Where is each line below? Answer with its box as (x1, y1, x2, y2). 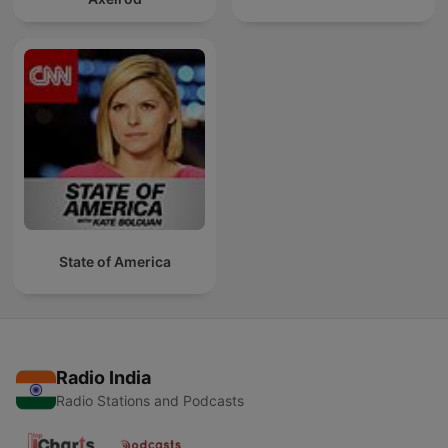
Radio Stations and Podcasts (56, 392, 244, 410)
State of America (58, 253, 171, 271)
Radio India (56, 367, 151, 389)
